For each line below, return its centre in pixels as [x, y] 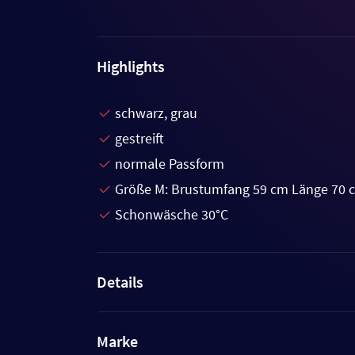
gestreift [139, 139]
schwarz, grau [156, 113]
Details [120, 282]
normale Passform [170, 164]
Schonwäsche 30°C [172, 215]
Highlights [131, 67]
